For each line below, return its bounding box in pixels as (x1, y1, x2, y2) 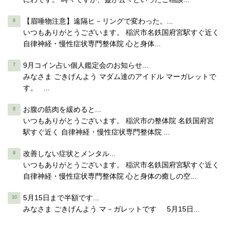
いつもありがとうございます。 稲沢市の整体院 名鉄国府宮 (23, 117, 215, 125)
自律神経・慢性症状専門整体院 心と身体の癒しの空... (23, 172, 197, 181)
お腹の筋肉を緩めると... (23, 105, 102, 114)
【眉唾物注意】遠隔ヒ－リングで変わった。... (23, 17, 174, 26)
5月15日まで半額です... (23, 194, 100, 202)
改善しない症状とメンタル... (23, 149, 116, 158)
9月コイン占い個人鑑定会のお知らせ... (23, 61, 149, 70)
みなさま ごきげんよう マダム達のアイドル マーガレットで (23, 72, 217, 81)
